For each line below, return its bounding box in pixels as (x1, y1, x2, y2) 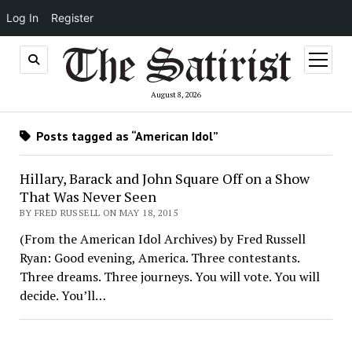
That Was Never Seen (19, 187, 156, 206)
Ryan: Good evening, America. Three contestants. (19, 249, 299, 266)
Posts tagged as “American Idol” (32, 128, 218, 144)
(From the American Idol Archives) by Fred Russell (19, 230, 306, 247)
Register (51, 11, 93, 24)
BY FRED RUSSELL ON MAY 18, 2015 (19, 207, 178, 218)
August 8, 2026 (151, 90, 201, 100)
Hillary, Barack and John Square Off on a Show (19, 169, 310, 188)
